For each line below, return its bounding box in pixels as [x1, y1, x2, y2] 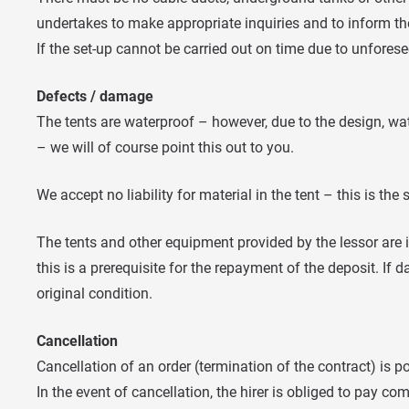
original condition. [37, 284, 152, 302]
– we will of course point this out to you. [37, 138, 294, 156]
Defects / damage [37, 87, 153, 105]
